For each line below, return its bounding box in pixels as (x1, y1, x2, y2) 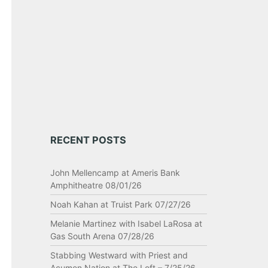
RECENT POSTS (50, 134, 126, 146)
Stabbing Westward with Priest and (50, 250, 188, 260)
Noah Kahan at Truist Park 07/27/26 (50, 199, 191, 209)
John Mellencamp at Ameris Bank (50, 167, 180, 178)
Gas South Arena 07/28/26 (50, 231, 154, 241)
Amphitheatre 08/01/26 (50, 180, 142, 190)
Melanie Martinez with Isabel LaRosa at (50, 218, 202, 229)
